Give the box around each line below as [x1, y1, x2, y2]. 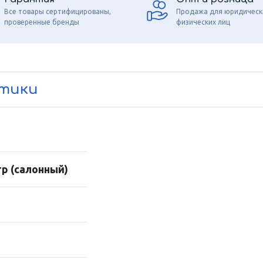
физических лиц [176, 18, 230, 26]
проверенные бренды [4, 18, 79, 26]
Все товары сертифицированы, [4, 7, 111, 15]
